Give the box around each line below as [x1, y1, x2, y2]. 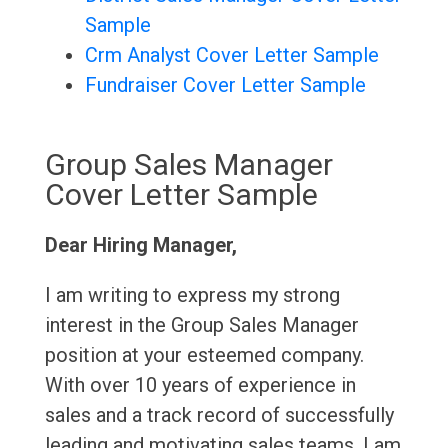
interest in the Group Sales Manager [44, 313, 359, 338]
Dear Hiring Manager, [44, 233, 237, 258]
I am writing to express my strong [44, 283, 340, 308]
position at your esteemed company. [44, 343, 364, 368]
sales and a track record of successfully [44, 403, 394, 428]
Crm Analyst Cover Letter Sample [84, 43, 379, 68]
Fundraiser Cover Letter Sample [84, 73, 366, 98]
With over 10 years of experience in [44, 373, 356, 398]
